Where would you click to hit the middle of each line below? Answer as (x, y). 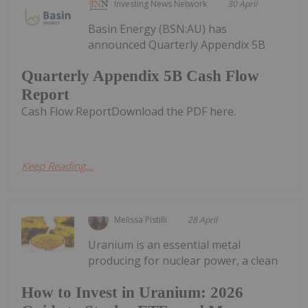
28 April (203, 220)
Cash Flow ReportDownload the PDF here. (129, 112)
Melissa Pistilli (141, 220)
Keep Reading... (57, 166)
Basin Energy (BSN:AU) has (158, 29)
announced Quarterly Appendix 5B (177, 44)
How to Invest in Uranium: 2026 (132, 292)
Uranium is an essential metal (165, 245)
